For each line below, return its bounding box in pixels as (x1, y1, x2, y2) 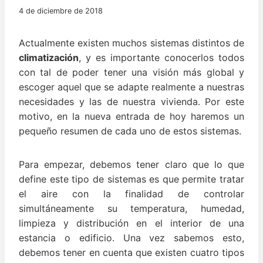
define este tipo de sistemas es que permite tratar (19, 173, 244, 186)
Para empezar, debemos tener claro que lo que (19, 159, 244, 171)
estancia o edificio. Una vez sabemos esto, (19, 232, 244, 244)
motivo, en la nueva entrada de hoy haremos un (19, 110, 244, 123)
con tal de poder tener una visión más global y (19, 66, 244, 79)
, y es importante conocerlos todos (79, 52, 244, 64)
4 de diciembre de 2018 (19, 6, 103, 16)
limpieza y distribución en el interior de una (19, 217, 244, 230)
